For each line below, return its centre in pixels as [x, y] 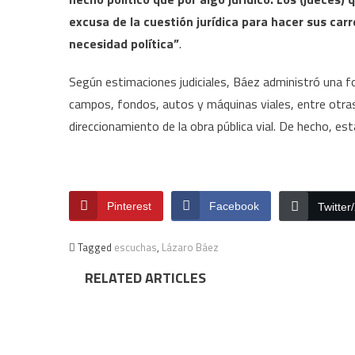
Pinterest [129, 206]
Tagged [96, 247]
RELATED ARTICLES [145, 278]
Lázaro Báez [190, 247]
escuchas [136, 247]
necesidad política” [124, 44]
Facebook [234, 206]
